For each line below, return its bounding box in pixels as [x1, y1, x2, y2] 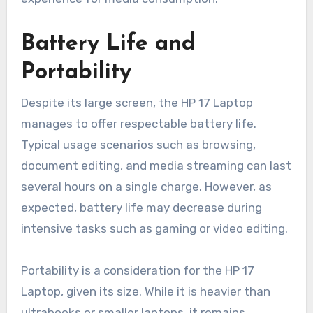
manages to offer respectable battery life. [20, 116, 256, 131]
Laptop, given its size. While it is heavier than [20, 284, 270, 298]
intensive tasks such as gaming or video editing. [20, 221, 288, 235]
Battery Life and [20, 33, 196, 56]
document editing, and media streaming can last [20, 158, 291, 173]
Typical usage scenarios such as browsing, [20, 137, 256, 152]
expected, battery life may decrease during [20, 200, 262, 214]
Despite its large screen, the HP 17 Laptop [20, 95, 253, 110]
